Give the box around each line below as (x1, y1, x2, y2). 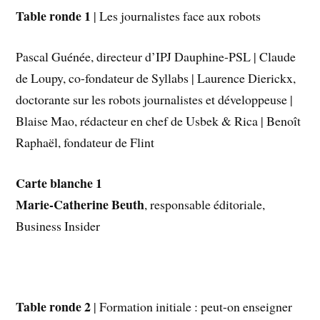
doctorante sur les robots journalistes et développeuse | (16, 91, 294, 109)
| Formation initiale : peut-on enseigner (91, 298, 293, 316)
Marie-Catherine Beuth (16, 194, 145, 214)
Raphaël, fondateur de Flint (16, 134, 155, 151)
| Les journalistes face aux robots (91, 7, 261, 25)
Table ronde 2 (16, 297, 91, 316)
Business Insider (16, 216, 101, 234)
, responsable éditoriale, (144, 195, 266, 213)
